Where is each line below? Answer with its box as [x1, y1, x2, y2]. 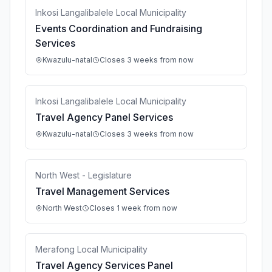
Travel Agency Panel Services [35, 111, 173, 123]
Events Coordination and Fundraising [35, 22, 202, 35]
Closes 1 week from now [89, 203, 177, 212]
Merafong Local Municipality [35, 244, 148, 254]
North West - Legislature [35, 170, 132, 180]
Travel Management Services [35, 185, 169, 197]
